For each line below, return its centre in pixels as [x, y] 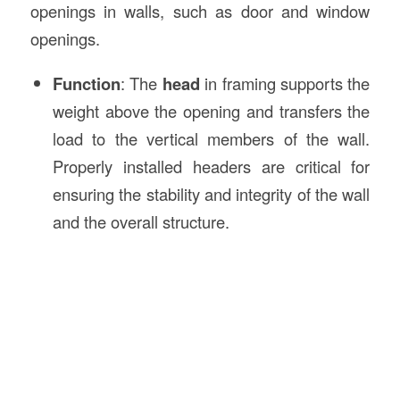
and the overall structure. [141, 221]
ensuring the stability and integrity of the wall [211, 193]
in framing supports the [285, 83]
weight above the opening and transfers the [211, 110]
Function [86, 83]
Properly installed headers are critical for [211, 166]
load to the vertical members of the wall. [211, 138]
